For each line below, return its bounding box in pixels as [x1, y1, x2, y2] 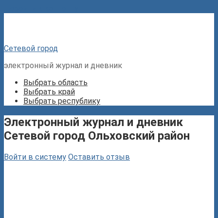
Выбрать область [23, 78, 88, 87]
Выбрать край [23, 87, 75, 96]
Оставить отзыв [68, 152, 130, 162]
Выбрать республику [23, 96, 100, 106]
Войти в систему [4, 152, 66, 162]
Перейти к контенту [4, 4, 78, 13]
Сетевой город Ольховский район [4, 128, 190, 143]
